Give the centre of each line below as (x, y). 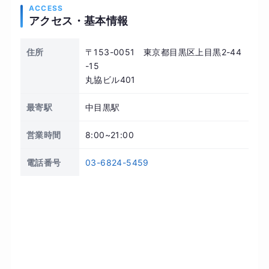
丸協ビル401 (110, 80)
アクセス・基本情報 (78, 21)
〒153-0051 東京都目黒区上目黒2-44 (163, 52)
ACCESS (46, 8)
